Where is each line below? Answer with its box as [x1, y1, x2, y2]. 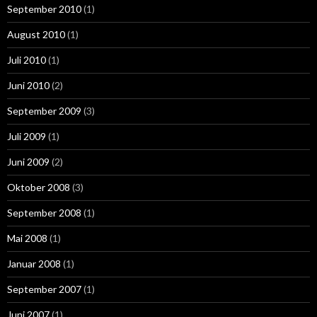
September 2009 [7, 104, 81, 117]
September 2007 [7, 282, 81, 295]
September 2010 [7, 2, 81, 15]
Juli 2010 [7, 53, 46, 66]
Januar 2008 [7, 257, 61, 270]
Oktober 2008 [7, 180, 70, 193]
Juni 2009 [7, 155, 50, 168]
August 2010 [7, 28, 65, 40]
